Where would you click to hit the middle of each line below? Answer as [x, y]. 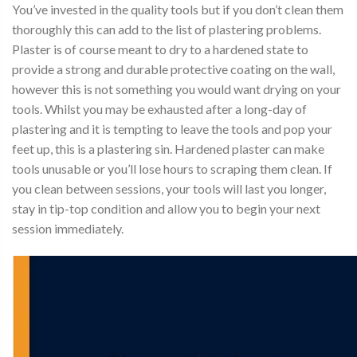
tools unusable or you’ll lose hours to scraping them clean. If [172, 168]
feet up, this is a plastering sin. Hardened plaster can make [168, 148]
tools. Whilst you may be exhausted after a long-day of [159, 108]
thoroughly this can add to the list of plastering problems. [167, 29]
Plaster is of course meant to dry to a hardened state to [160, 49]
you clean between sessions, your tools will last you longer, [169, 188]
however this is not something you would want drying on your [177, 88]
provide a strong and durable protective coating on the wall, [173, 69]
